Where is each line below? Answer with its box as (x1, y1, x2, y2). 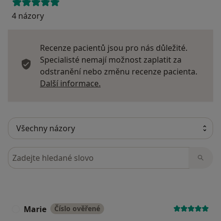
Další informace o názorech (100, 77, 203, 89)
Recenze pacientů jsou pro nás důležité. (40, 42, 187, 54)
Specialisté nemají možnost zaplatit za (40, 54, 182, 66)
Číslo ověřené (54, 204, 100, 214)
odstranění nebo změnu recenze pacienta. (40, 66, 197, 77)
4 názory (12, 10, 44, 22)
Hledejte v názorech (7, 147, 85, 158)
